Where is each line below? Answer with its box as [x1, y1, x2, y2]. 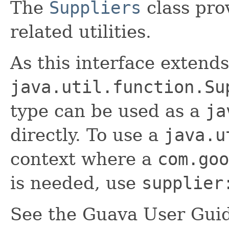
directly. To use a [10, 124, 164, 145]
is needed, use [10, 172, 142, 193]
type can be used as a [10, 100, 205, 121]
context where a [10, 148, 157, 169]
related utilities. [10, 21, 151, 42]
